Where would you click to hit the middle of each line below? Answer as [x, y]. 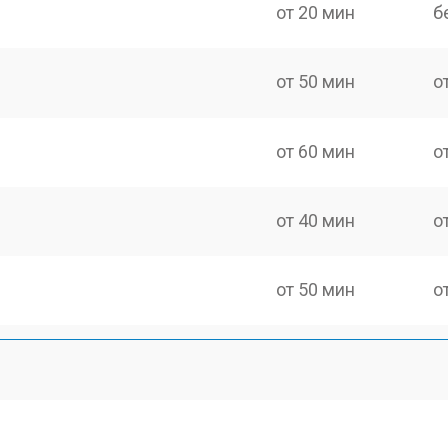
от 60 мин [316, 151]
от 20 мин [316, 12]
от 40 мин [316, 220]
